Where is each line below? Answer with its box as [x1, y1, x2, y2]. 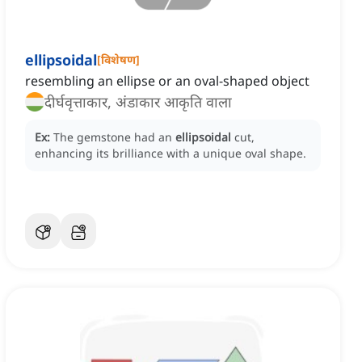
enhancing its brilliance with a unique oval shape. [35, 145, 306, 162]
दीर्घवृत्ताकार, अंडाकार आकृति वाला [44, 92, 232, 112]
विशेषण [101, 52, 136, 68]
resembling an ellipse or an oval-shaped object [25, 72, 309, 90]
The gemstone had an [53, 129, 175, 145]
